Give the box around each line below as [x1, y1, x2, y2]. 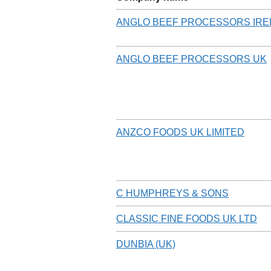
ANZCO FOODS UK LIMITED [116, 126, 244, 137]
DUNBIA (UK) [116, 238, 175, 249]
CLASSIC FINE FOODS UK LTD [116, 213, 257, 224]
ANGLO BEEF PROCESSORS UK [116, 53, 267, 64]
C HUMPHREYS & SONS [116, 188, 229, 198]
